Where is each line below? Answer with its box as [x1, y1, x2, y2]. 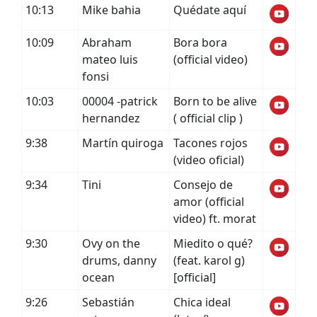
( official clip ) [173, 110, 243, 126]
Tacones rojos [173, 135, 248, 151]
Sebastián [82, 294, 134, 310]
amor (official [173, 194, 244, 209]
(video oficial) [173, 152, 244, 168]
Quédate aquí [173, 2, 246, 18]
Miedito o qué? [173, 236, 253, 251]
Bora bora [173, 35, 227, 50]
